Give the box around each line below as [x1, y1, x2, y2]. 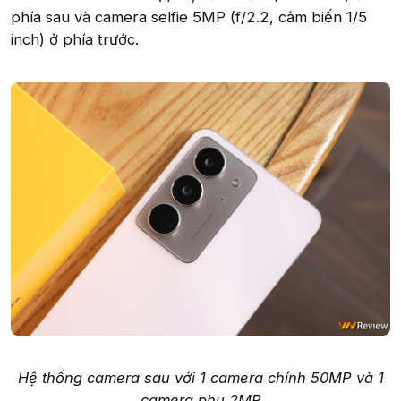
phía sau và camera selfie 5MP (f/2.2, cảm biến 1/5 [11, 8, 367, 27]
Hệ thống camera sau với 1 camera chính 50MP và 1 [17, 369, 384, 388]
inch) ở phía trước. [11, 30, 139, 49]
